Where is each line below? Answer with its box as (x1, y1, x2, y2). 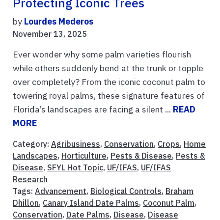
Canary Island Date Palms (43, 198, 139, 208)
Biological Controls (90, 186, 162, 196)
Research (13, 174, 48, 185)
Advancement (35, 186, 86, 196)
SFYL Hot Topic (47, 163, 103, 173)
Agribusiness (51, 139, 100, 149)
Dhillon (13, 198, 39, 208)
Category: (13, 139, 51, 149)
